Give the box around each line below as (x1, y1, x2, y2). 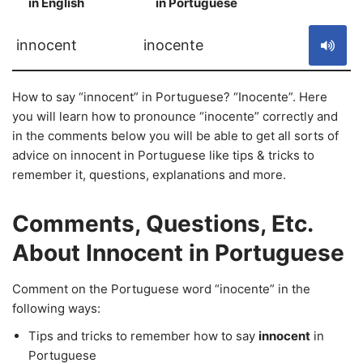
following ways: (12, 301, 100, 316)
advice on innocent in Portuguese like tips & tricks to (12, 147, 314, 163)
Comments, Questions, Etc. (12, 210, 313, 237)
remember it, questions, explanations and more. (12, 167, 286, 182)
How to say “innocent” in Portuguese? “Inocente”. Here (12, 89, 327, 105)
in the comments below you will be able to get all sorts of (12, 128, 339, 143)
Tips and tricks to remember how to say (28, 328, 258, 344)
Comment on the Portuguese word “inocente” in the (12, 281, 310, 297)
